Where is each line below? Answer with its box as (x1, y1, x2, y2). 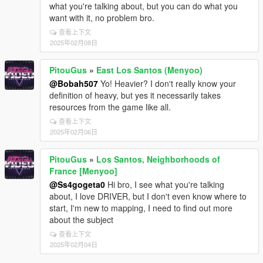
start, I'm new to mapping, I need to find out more (49, 202, 232, 214)
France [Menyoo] (49, 165, 117, 177)
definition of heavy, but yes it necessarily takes (49, 89, 221, 102)
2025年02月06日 (50, 127, 97, 137)
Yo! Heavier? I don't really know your (98, 77, 236, 90)
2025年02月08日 (50, 38, 97, 48)
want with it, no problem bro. (49, 12, 154, 24)
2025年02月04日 (50, 240, 97, 249)
